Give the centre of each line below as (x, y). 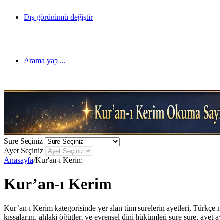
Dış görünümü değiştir (58, 17)
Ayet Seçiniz (24, 151)
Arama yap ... (45, 61)
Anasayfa (19, 160)
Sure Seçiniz (23, 141)
